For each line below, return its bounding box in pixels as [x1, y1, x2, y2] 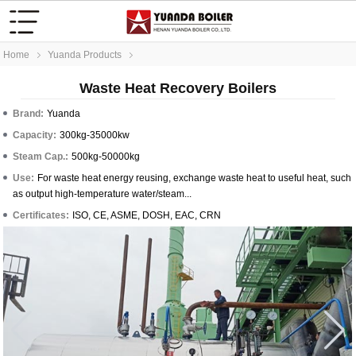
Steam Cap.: [13, 151, 69, 162]
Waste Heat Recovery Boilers [79, 80, 277, 96]
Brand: [13, 108, 44, 119]
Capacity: [13, 130, 57, 141]
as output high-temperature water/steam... [13, 188, 192, 199]
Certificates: [13, 210, 70, 221]
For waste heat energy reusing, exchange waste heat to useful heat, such [37, 172, 352, 184]
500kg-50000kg [72, 151, 141, 162]
